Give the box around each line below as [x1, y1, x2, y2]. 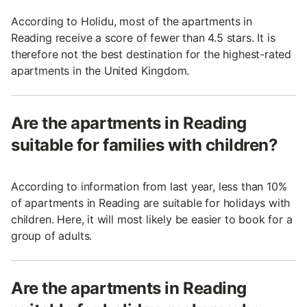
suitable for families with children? [11, 134, 278, 155]
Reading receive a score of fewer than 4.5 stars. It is [11, 30, 275, 45]
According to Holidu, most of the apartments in [11, 14, 252, 28]
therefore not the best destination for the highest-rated [11, 47, 292, 61]
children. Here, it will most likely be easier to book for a [11, 212, 293, 226]
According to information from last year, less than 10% [11, 179, 287, 193]
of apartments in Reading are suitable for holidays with [11, 195, 291, 210]
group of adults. [11, 228, 93, 243]
